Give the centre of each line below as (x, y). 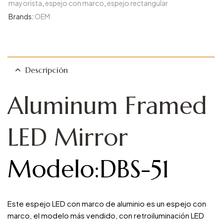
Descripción (47, 70)
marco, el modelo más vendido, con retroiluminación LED (106, 216)
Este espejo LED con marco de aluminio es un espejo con (107, 204)
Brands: (22, 17)
